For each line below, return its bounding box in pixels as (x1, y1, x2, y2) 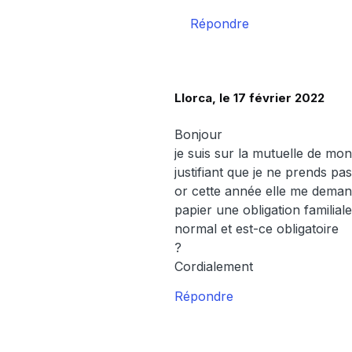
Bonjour (174, 126, 222, 142)
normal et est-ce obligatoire (174, 220, 339, 236)
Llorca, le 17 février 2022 (174, 90, 324, 105)
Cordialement (174, 258, 253, 274)
